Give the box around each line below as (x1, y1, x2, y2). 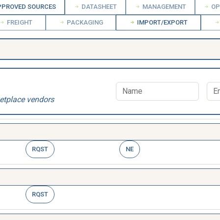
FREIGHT (5, 19, 32, 26)
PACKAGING (65, 19, 103, 26)
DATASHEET (80, 3, 117, 10)
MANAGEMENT (140, 3, 186, 10)
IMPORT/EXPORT (136, 19, 188, 26)
